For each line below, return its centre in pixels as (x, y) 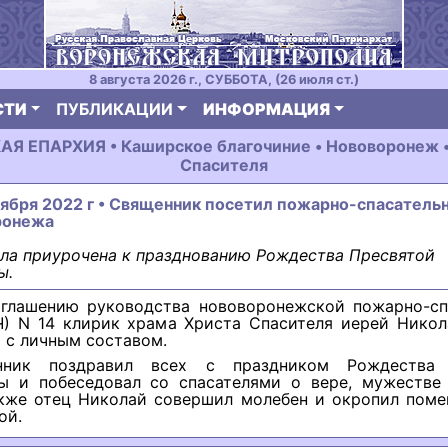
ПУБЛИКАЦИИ (115, 109)
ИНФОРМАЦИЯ (267, 109)
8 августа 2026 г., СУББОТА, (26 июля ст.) (224, 79)
